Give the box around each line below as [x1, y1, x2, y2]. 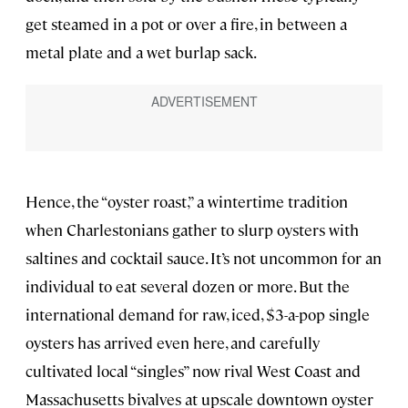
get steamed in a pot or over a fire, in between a [25, 14, 347, 35]
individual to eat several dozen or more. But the [25, 275, 350, 296]
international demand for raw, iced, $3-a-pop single [25, 303, 370, 324]
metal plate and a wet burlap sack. [25, 42, 257, 63]
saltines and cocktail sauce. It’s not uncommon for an [25, 247, 382, 268]
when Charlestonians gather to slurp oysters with [25, 219, 359, 240]
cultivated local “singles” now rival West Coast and [25, 360, 361, 381]
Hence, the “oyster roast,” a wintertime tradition [25, 190, 348, 211]
